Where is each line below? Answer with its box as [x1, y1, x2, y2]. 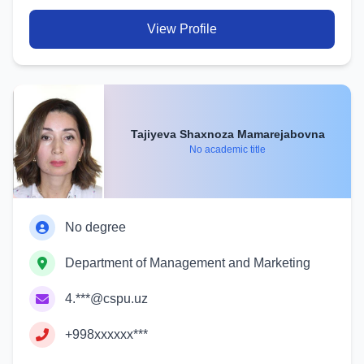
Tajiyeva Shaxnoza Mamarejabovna [236, 127, 325, 141]
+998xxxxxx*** [65, 327, 148, 341]
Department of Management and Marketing [65, 256, 310, 270]
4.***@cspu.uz [65, 292, 148, 305]
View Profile [147, 22, 217, 36]
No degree [65, 220, 126, 234]
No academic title [189, 143, 266, 155]
